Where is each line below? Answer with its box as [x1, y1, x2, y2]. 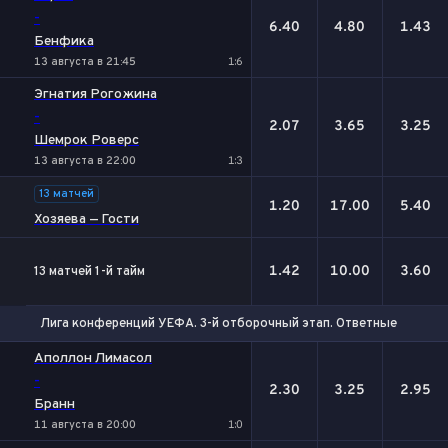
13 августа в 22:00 [34, 154, 136, 168]
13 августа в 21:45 [34, 55, 136, 69]
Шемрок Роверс [34, 132, 139, 149]
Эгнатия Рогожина [34, 86, 157, 103]
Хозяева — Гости [34, 211, 139, 228]
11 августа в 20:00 [34, 418, 136, 432]
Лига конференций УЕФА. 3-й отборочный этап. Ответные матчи [40, 315, 436, 332]
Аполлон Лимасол [34, 350, 152, 367]
